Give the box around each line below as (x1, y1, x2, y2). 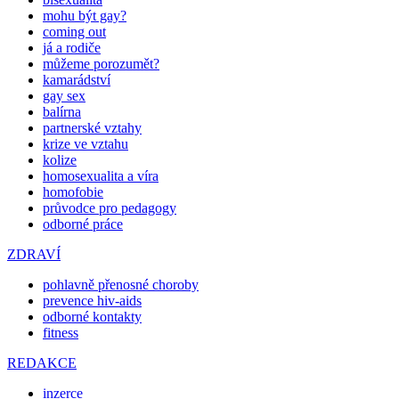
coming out (43, 23, 106, 39)
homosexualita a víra (43, 167, 159, 183)
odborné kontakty (43, 308, 142, 324)
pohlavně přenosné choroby (43, 276, 199, 292)
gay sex (43, 87, 85, 103)
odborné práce (43, 216, 123, 232)
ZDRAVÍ (7, 246, 61, 262)
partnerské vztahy (43, 119, 142, 135)
